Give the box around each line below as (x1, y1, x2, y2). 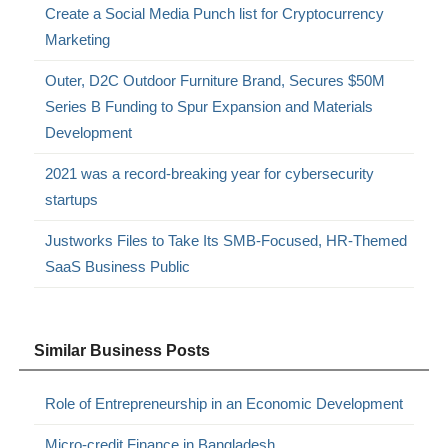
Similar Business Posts (34, 342, 211, 360)
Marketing (45, 31, 111, 49)
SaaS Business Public (45, 258, 191, 276)
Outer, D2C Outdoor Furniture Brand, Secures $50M (45, 72, 386, 90)
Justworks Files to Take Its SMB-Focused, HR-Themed (45, 232, 408, 250)
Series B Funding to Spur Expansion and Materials (45, 98, 374, 116)
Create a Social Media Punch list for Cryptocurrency (45, 5, 385, 23)
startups (45, 191, 99, 209)
